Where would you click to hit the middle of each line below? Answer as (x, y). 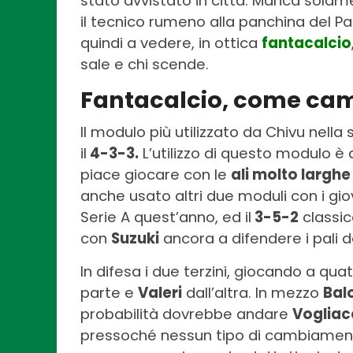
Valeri (160, 292)
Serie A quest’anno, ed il (166, 217)
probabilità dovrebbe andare (186, 314)
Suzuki (135, 238)
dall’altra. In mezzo (253, 292)
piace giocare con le (156, 174)
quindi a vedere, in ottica (171, 43)
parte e (109, 292)
